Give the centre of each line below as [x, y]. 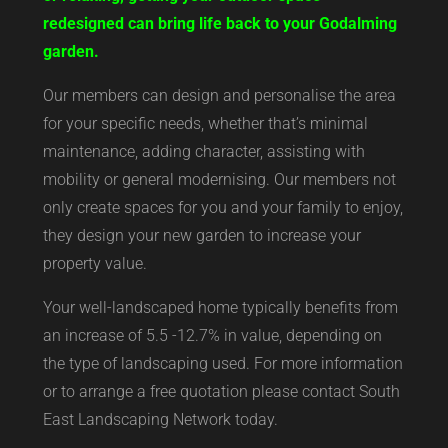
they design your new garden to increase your [201, 235]
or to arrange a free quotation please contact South [221, 391]
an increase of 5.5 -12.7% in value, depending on [212, 335]
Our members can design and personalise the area [219, 95]
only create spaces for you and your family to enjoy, [222, 207]
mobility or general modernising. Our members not [219, 179]
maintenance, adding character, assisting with [203, 151]
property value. [94, 263]
